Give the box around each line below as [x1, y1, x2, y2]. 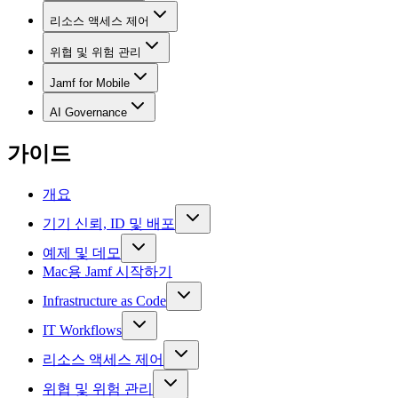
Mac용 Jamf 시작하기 [43, 263, 172, 279]
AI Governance [50, 106, 127, 119]
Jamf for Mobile [50, 76, 130, 90]
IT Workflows [43, 322, 122, 338]
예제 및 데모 [43, 244, 121, 260]
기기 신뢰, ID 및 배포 [43, 215, 175, 231]
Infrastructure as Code [43, 292, 166, 308]
